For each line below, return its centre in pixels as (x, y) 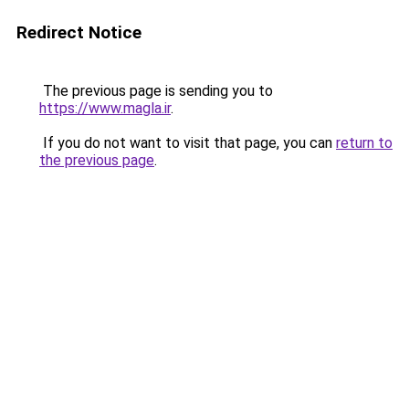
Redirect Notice (79, 32)
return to (364, 143)
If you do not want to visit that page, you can (188, 143)
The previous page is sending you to (156, 91)
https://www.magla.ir (105, 108)
